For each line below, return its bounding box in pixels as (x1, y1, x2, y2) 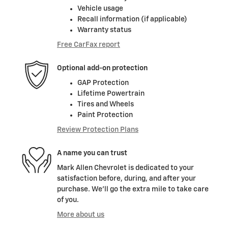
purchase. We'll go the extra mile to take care (57, 186, 209, 193)
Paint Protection (77, 111, 133, 119)
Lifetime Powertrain (77, 90, 145, 98)
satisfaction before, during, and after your (57, 175, 196, 183)
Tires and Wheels (77, 101, 134, 108)
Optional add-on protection (57, 64, 148, 72)
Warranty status (77, 26, 131, 34)
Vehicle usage (77, 5, 123, 13)
